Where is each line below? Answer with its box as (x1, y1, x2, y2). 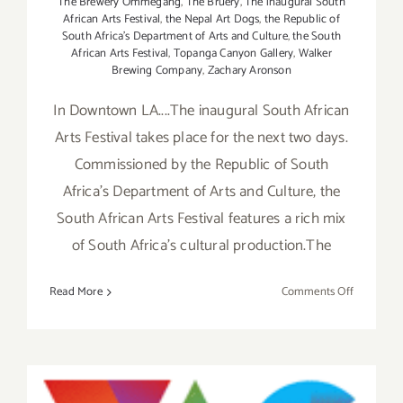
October (353, 323, 393, 343)
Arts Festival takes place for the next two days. (55, 125, 348, 151)
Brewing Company (112, 61, 203, 81)
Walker (298, 44, 332, 64)
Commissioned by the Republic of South (74, 152, 329, 178)
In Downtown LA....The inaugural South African (53, 98, 350, 124)
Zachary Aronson (207, 61, 291, 81)
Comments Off (281, 282, 354, 302)
